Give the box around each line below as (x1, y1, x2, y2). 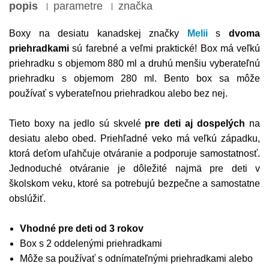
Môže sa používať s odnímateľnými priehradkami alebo (19, 253, 253, 264)
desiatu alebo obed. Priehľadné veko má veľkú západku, (9, 133, 260, 144)
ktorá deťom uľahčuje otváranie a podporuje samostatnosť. (9, 148, 260, 159)
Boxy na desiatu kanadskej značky (9, 28, 187, 38)
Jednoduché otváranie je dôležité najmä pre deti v (9, 163, 260, 174)
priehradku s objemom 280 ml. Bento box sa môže (9, 73, 260, 83)
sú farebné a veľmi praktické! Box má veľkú (69, 43, 260, 53)
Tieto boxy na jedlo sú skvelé (9, 118, 145, 128)
